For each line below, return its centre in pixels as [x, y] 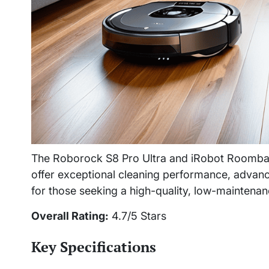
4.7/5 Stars [138, 216]
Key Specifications [94, 246]
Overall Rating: [70, 216]
